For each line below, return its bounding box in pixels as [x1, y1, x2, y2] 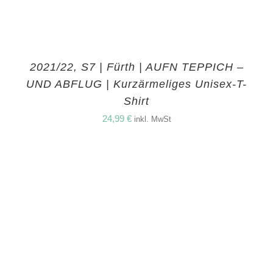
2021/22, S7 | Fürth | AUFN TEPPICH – [29, 61, 244, 74]
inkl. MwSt [133, 115, 171, 124]
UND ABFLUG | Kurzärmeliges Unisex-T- [26, 78, 247, 91]
